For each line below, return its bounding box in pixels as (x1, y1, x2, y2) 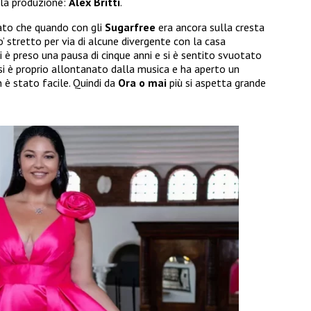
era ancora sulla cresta (155, 20, 264, 35)
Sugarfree (105, 20, 155, 35)
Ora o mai (118, 76, 169, 90)
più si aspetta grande (169, 76, 266, 90)
